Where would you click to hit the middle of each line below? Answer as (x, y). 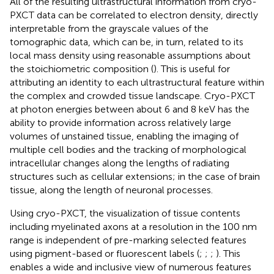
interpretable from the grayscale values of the (109, 28)
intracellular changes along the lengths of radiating (120, 163)
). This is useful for (192, 68)
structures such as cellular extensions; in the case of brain (135, 176)
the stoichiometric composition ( (82, 68)
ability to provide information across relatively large (120, 122)
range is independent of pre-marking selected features (128, 240)
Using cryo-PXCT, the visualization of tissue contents (125, 213)
